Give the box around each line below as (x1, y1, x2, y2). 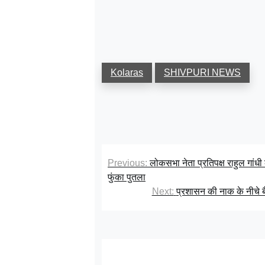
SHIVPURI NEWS (164, 67, 241, 77)
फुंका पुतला (108, 172, 146, 182)
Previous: (108, 157, 147, 168)
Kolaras (111, 67, 143, 77)
